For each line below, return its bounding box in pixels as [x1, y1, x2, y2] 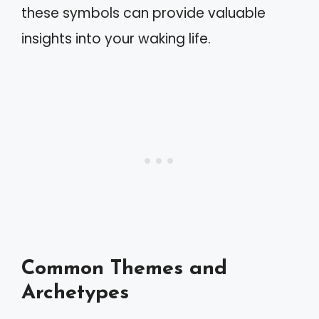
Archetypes [21, 283, 129, 303]
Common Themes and [21, 258, 227, 279]
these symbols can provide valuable [21, 3, 266, 23]
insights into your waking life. [21, 28, 211, 48]
